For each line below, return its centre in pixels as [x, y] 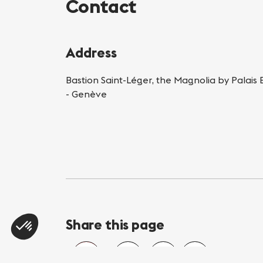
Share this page [115, 224]
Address [91, 52]
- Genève [86, 94]
